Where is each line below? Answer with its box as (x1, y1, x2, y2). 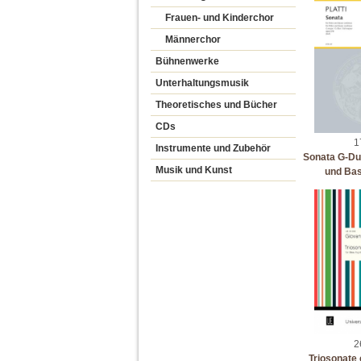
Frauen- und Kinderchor (165, 12, 274, 23)
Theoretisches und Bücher (156, 99, 277, 110)
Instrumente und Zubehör (156, 143, 271, 154)
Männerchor (165, 34, 221, 45)
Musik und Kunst (156, 164, 232, 176)
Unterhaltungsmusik (156, 77, 249, 89)
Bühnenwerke (156, 56, 219, 67)
